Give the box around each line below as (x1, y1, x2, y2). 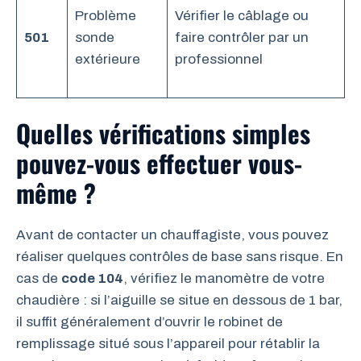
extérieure (74, 51, 140, 67)
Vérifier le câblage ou (174, 7, 309, 23)
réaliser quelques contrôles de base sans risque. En (16, 249, 343, 264)
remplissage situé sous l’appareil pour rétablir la (16, 336, 320, 351)
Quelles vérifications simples (16, 114, 310, 151)
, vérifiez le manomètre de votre (123, 271, 325, 286)
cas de (16, 271, 61, 286)
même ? (16, 174, 96, 211)
